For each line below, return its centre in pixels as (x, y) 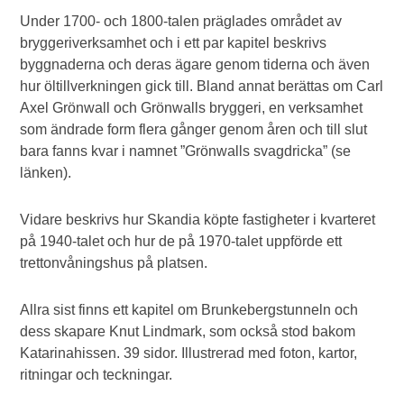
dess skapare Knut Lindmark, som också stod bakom (188, 331)
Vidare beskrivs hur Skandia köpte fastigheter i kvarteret (198, 220)
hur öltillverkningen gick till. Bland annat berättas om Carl (202, 86)
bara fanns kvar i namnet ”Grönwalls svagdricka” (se (186, 151)
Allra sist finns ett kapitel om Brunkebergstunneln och (189, 310)
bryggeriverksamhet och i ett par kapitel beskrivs (174, 43)
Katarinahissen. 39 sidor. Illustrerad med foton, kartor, (189, 353)
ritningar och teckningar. (96, 375)
